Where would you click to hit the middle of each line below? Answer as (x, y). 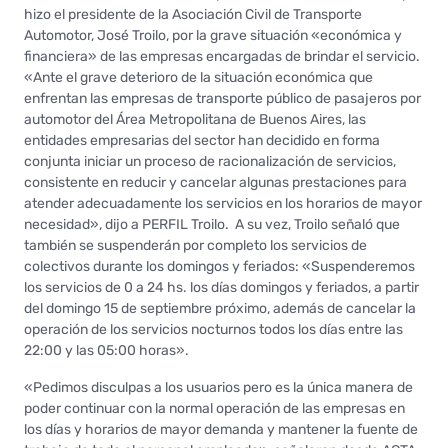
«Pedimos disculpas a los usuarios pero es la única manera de (218, 387)
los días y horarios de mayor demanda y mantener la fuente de (221, 429)
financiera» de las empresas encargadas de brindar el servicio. (223, 56)
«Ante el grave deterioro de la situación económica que (198, 77)
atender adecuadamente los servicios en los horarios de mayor (223, 203)
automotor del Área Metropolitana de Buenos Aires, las (195, 119)
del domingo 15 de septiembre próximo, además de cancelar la (220, 308)
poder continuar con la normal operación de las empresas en (214, 408)
